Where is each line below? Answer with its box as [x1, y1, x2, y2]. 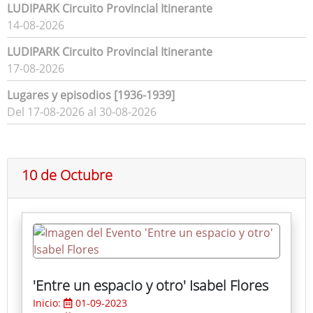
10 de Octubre [22, 166, 112, 185]
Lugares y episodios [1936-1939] [7, 87, 175, 103]
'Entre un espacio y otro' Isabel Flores [33, 276, 268, 296]
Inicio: [33, 296, 64, 310]
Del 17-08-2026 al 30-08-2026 [7, 104, 156, 120]
